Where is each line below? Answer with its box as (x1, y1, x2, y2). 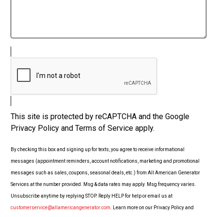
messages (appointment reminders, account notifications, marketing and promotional (11, 158, 200, 164)
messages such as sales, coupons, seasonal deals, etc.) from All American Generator (11, 170, 200, 176)
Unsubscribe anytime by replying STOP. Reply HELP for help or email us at (11, 193, 172, 199)
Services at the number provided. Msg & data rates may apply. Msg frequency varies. (11, 182, 196, 187)
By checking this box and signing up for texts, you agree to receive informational (11, 147, 185, 153)
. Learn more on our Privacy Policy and (110, 205, 194, 211)
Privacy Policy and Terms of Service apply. (11, 124, 155, 133)
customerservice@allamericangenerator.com (11, 205, 110, 211)
